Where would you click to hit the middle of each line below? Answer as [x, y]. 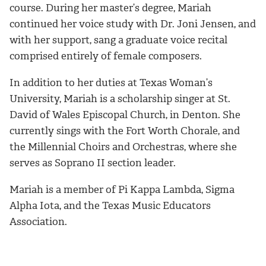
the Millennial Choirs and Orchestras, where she [123, 147]
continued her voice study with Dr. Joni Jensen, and [133, 24]
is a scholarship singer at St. [164, 99]
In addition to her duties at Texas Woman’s [111, 83]
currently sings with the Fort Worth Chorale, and [125, 131]
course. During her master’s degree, [94, 8]
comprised [35, 56]
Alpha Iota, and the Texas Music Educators [110, 205]
